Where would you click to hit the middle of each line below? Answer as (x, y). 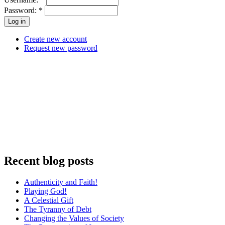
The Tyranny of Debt (58, 209)
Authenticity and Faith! (61, 182)
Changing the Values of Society (74, 218)
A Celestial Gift (49, 200)
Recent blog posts (49, 161)
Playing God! (45, 191)
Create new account (55, 39)
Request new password (61, 48)
